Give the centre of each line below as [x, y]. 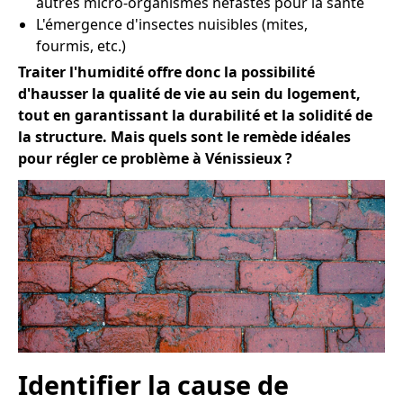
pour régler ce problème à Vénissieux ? [155, 158]
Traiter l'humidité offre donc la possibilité [166, 72]
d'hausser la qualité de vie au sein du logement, [189, 94]
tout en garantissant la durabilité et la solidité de [195, 115]
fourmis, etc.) [81, 46]
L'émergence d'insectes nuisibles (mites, [172, 24]
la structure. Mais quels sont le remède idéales [184, 137]
